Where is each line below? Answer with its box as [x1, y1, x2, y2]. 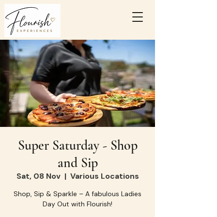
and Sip [57, 155, 98, 171]
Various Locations [70, 171, 139, 181]
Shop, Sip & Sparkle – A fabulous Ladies [14, 189, 141, 198]
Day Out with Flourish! [43, 200, 112, 208]
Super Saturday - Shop [17, 137, 138, 154]
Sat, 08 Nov [16, 171, 61, 181]
